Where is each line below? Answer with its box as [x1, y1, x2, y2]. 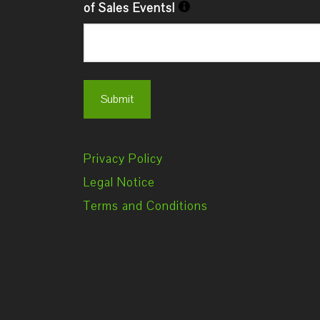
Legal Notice [84, 174, 155, 191]
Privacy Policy [84, 151, 163, 167]
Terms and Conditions [84, 198, 208, 214]
